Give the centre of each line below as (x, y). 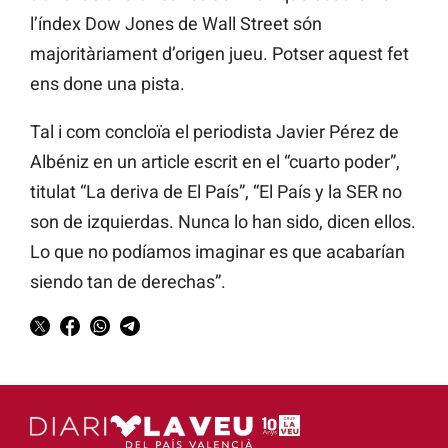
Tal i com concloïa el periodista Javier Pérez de (214, 131)
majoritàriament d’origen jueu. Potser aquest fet (219, 53)
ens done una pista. (107, 83)
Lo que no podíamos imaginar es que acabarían (217, 251)
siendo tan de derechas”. (128, 281)
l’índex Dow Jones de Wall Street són (176, 23)
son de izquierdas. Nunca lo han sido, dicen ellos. (223, 221)
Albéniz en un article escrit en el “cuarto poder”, (215, 161)
